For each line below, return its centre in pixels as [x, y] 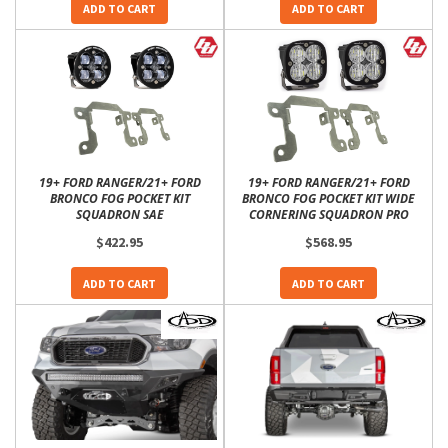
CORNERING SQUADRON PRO [328, 214]
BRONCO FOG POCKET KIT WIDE [328, 198]
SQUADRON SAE [119, 214]
